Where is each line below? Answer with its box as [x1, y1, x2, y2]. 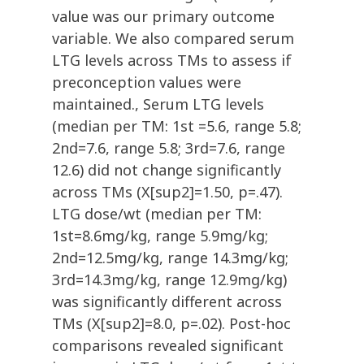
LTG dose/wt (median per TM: [52, 204, 262, 224]
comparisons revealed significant [52, 336, 284, 356]
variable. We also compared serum [52, 28, 294, 49]
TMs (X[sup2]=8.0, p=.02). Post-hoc [52, 314, 291, 334]
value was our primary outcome [52, 6, 275, 27]
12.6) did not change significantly [52, 160, 281, 180]
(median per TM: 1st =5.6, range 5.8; [52, 116, 301, 136]
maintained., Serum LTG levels [52, 94, 264, 115]
